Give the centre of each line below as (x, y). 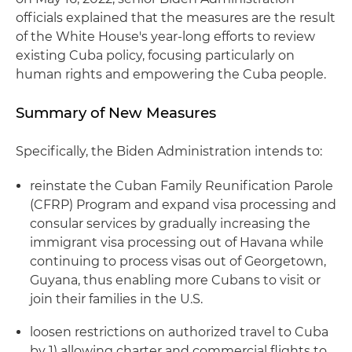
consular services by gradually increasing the (170, 224)
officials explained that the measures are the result (176, 18)
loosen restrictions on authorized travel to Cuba (179, 332)
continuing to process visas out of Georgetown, (178, 261)
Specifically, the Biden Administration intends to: (169, 151)
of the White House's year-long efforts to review (165, 37)
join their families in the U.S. (116, 299)
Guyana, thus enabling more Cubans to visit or (175, 280)
